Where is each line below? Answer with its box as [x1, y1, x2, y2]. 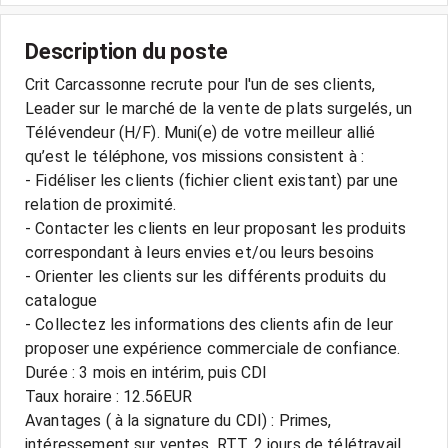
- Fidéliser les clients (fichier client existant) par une [25, 171, 399, 190]
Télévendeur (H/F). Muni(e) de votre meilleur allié [25, 123, 376, 142]
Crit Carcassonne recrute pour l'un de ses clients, [25, 75, 376, 94]
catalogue [25, 291, 98, 310]
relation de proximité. [25, 195, 177, 214]
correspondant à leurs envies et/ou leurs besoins [25, 243, 375, 262]
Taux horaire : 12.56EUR [25, 387, 193, 406]
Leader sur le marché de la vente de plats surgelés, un [25, 99, 413, 118]
